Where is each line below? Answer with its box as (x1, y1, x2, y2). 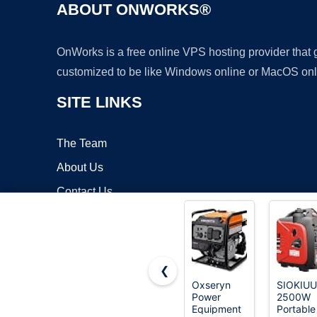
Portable (277, 303, 316, 315)
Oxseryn (192, 279, 231, 291)
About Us (57, 161, 103, 174)
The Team (57, 137, 107, 150)
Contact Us (57, 185, 113, 198)
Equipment (192, 303, 241, 315)
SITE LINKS (57, 93, 142, 112)
